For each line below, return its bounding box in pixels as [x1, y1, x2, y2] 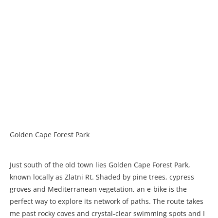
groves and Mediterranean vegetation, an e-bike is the [10, 184, 187, 194]
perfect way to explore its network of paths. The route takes [10, 197, 203, 206]
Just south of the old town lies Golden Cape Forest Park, [10, 160, 190, 170]
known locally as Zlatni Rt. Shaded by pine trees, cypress [10, 172, 194, 182]
